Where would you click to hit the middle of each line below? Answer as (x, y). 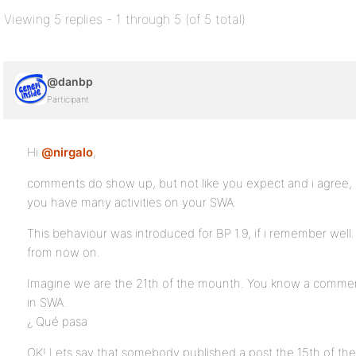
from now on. (64, 252)
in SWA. (47, 302)
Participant (68, 99)
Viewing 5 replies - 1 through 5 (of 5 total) (125, 19)
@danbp (70, 81)
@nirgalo (67, 152)
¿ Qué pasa (57, 321)
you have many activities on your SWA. (132, 202)
